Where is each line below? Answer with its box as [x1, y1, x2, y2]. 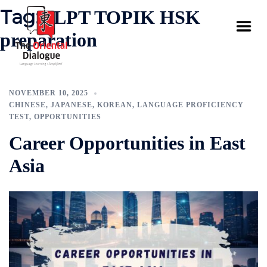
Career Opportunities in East [9, 132, 246, 154]
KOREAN [97, 101, 132, 109]
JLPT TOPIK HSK [44, 7, 200, 28]
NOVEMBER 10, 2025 [9, 89, 88, 97]
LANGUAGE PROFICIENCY [137, 101, 244, 109]
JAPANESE [51, 101, 92, 109]
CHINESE [9, 101, 46, 109]
